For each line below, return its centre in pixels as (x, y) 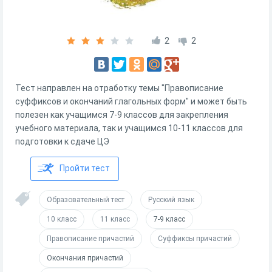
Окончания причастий (85, 258)
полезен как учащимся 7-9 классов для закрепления (122, 115)
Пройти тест (85, 168)
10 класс (62, 219)
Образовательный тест (86, 200)
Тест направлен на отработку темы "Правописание (119, 88)
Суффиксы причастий (195, 239)
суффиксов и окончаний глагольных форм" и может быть (131, 101)
